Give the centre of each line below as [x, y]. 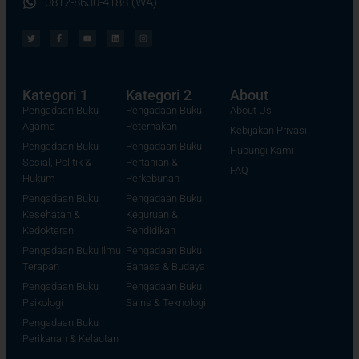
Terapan [41, 266]
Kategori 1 [55, 95]
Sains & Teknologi [166, 302]
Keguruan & [152, 214]
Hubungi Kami [262, 150]
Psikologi [43, 302]
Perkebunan [153, 178]
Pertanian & [152, 162]
